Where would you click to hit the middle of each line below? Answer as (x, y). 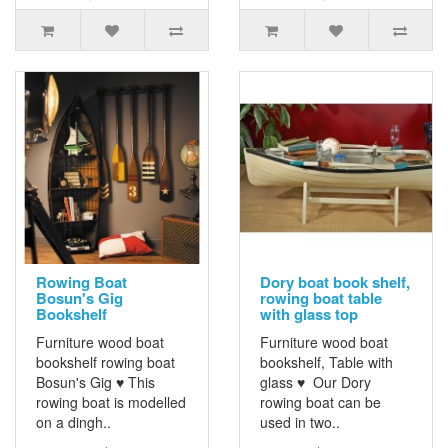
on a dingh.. (73, 422)
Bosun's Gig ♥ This (95, 382)
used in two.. (300, 422)
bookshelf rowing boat (105, 362)
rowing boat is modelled (111, 402)
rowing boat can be (320, 402)
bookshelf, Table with (326, 362)
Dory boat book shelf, (335, 282)
